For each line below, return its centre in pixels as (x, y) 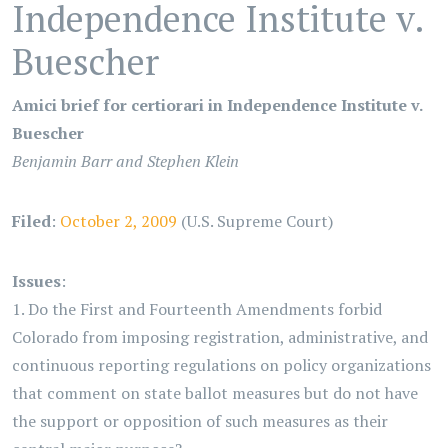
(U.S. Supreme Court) (255, 221)
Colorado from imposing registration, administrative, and (220, 337)
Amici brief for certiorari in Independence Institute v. (217, 105)
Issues (36, 281)
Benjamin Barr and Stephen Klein (125, 161)
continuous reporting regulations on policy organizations (221, 365)
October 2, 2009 (118, 221)
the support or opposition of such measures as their (200, 421)
